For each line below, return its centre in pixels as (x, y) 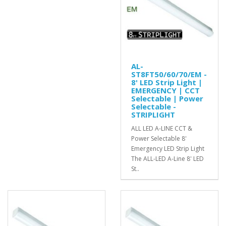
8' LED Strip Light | (167, 82)
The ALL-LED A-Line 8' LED (167, 158)
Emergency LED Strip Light (168, 148)
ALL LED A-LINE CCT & (162, 128)
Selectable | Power (167, 98)
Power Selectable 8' (159, 138)
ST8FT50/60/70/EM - (169, 74)
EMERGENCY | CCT (165, 90)
